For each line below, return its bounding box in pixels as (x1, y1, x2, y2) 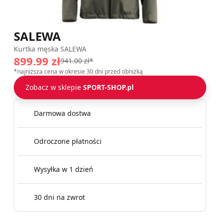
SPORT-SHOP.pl (83, 82, 134, 92)
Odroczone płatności (34, 137, 102, 146)
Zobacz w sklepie (26, 82, 83, 92)
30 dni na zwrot (34, 192, 85, 202)
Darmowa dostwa (34, 109, 91, 118)
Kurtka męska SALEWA (14, 44, 86, 54)
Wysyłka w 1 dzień (34, 165, 93, 174)
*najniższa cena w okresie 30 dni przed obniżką (14, 67, 143, 76)
